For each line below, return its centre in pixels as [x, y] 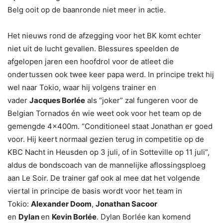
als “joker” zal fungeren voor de [142, 101]
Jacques [46, 101]
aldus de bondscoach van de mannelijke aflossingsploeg [107, 165]
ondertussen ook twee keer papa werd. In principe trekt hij [111, 75]
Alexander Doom [61, 204]
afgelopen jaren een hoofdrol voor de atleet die [91, 62]
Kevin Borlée [74, 217]
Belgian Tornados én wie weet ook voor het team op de [105, 113]
